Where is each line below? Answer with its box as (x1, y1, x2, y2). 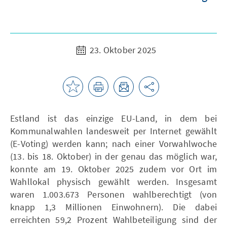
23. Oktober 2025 (87, 44, 157, 56)
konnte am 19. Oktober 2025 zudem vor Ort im (10, 163, 217, 175)
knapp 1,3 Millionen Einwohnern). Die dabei (10, 201, 217, 213)
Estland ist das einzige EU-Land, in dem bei (10, 112, 217, 124)
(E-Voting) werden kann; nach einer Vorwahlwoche (10, 137, 217, 149)
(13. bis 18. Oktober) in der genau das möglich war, (10, 150, 217, 162)
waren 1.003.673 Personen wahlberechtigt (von (10, 188, 217, 200)
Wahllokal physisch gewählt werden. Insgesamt (10, 175, 217, 187)
